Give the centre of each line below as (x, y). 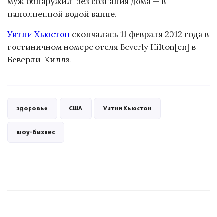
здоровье (32, 108)
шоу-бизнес (36, 132)
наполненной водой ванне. (62, 14)
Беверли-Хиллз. (39, 60)
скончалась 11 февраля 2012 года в (139, 35)
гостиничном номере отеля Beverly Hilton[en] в (101, 47)
